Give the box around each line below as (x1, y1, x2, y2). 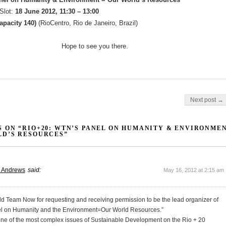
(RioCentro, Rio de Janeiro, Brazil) (36, 19, 138, 27)
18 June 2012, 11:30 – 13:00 (15, 8, 99, 15)
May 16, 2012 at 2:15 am (163, 167, 224, 173)
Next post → (190, 96, 224, 103)
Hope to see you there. (62, 42, 129, 50)
